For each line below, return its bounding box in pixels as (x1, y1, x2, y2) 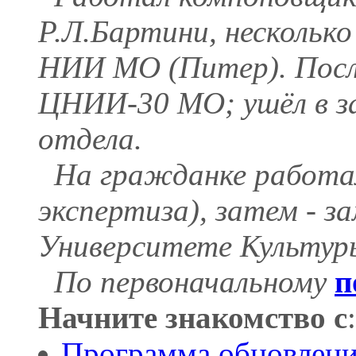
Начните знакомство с (38, 300, 347, 335)
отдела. (38, 121, 142, 156)
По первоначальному (38, 264, 335, 299)
